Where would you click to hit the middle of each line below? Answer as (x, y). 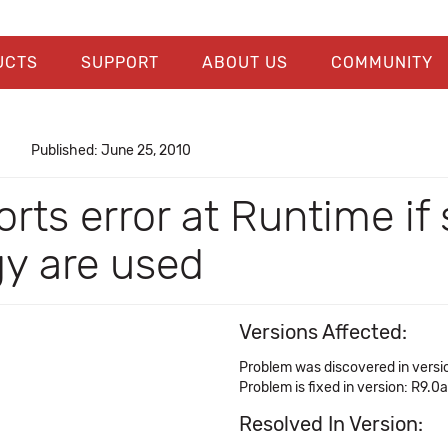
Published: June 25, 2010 (110, 150)
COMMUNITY (381, 62)
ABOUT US (244, 62)
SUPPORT (119, 62)
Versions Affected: (323, 332)
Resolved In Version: (331, 424)
